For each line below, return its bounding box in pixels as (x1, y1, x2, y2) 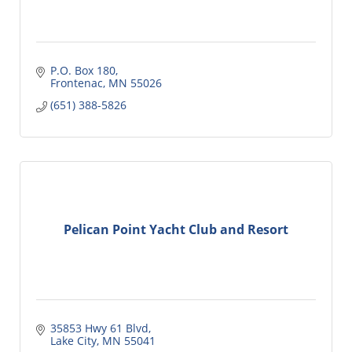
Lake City (49, 332, 97, 348)
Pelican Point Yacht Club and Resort (64, 221, 288, 239)
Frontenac (49, 75, 103, 90)
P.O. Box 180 (49, 62, 115, 78)
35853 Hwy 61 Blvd (49, 320, 148, 335)
